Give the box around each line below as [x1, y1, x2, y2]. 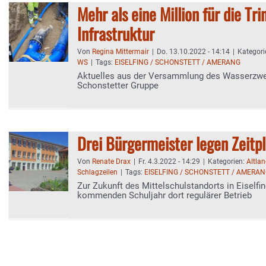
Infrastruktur [77, 21, 154, 46]
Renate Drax [92, 157, 131, 166]
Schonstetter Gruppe [77, 80, 159, 91]
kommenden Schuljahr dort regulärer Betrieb [77, 190, 252, 201]
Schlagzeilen [77, 168, 118, 176]
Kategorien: [208, 157, 246, 166]
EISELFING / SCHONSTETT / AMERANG [115, 58, 240, 66]
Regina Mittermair [92, 47, 149, 56]
